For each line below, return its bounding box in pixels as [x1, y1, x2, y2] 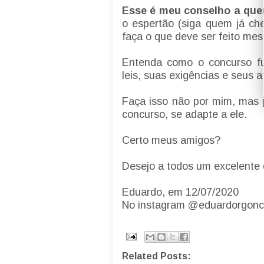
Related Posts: [122, 250, 191, 261]
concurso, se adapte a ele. [122, 108, 250, 121]
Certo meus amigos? [122, 134, 223, 147]
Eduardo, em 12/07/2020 [122, 186, 239, 199]
